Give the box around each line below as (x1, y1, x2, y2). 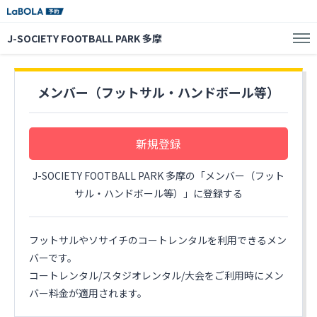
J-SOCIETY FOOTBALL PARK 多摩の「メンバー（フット (33, 168, 284, 183)
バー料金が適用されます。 (29, 286, 147, 300)
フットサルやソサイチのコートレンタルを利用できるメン (29, 233, 287, 247)
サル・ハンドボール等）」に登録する (74, 186, 243, 200)
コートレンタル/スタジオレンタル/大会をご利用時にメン (29, 268, 284, 282)
